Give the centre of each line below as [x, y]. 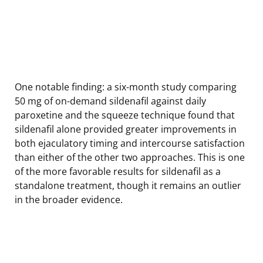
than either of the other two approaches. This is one [130, 157]
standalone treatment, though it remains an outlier [128, 185]
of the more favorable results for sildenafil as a [118, 171]
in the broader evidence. [69, 199]
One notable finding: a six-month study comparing [126, 87]
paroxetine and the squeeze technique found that [125, 115]
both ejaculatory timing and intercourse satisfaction [130, 143]
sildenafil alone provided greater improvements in [126, 129]
